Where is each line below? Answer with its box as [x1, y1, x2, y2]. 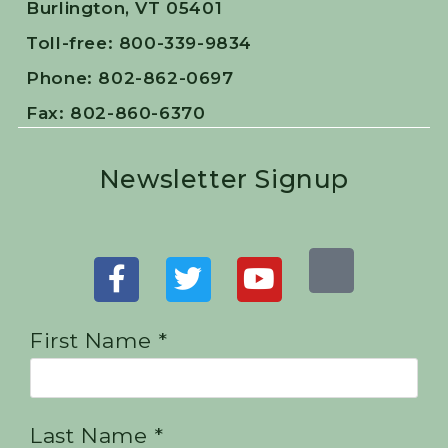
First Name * [30, 328, 168, 354]
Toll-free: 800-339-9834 [26, 33, 252, 54]
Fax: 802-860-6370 [26, 103, 206, 124]
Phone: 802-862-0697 [26, 68, 234, 89]
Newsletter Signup [98, 164, 350, 195]
